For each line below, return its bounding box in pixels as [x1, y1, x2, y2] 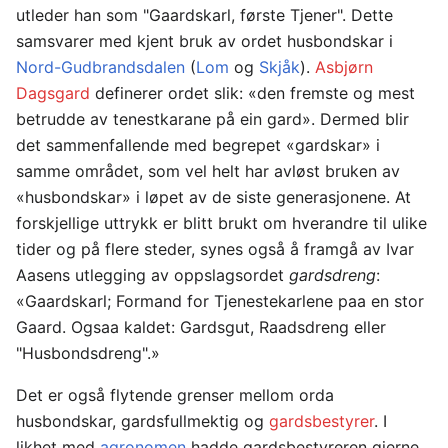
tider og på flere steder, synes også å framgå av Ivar [16, 239, 414, 260]
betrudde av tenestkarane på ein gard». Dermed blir [16, 109, 409, 130]
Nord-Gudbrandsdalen [16, 57, 185, 78]
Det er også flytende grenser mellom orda [16, 385, 334, 406]
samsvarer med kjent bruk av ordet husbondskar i [16, 31, 393, 52]
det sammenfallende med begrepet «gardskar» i [16, 135, 380, 156]
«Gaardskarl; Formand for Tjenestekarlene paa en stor [16, 291, 424, 312]
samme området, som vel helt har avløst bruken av [16, 161, 400, 182]
